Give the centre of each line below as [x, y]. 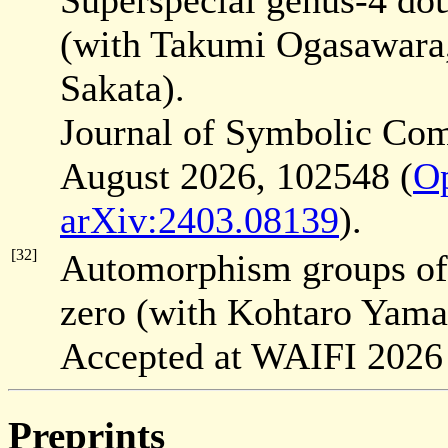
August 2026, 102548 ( [236, 176]
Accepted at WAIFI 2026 [251, 356]
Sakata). [122, 88]
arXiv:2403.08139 [199, 220]
